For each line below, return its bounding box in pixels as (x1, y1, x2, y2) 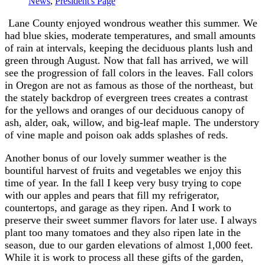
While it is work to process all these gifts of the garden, (5, 251, 244, 263)
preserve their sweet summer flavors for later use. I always (5, 214, 257, 226)
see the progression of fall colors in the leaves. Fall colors (5, 66, 253, 79)
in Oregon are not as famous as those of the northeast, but (5, 79, 253, 91)
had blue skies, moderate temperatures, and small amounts (5, 29, 256, 41)
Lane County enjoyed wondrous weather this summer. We (8, 17, 257, 29)
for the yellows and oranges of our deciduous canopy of (5, 104, 244, 116)
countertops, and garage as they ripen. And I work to (5, 201, 231, 214)
